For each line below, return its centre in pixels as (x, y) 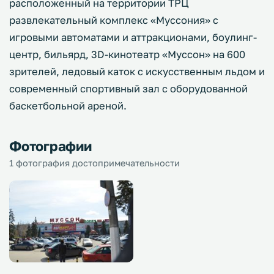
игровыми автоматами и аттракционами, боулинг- (133, 37)
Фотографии (50, 146)
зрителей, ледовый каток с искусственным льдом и (137, 72)
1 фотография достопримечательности (94, 163)
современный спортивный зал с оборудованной (128, 89)
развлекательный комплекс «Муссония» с (114, 20)
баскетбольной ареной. (68, 106)
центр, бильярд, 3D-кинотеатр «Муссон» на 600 (127, 54)
